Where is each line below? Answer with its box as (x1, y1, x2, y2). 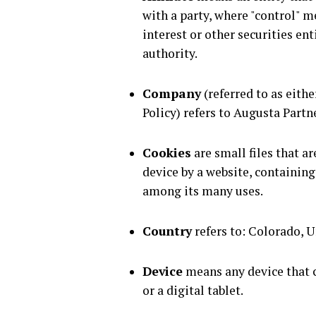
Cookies (142, 145, 191, 161)
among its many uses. (142, 183, 263, 199)
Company (142, 85, 201, 102)
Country (142, 223, 192, 239)
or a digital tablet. (142, 282, 243, 298)
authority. (142, 45, 197, 61)
